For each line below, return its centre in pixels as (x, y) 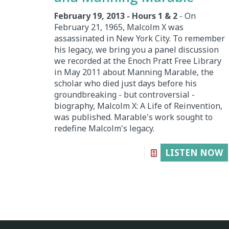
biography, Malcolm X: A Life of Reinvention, (138, 106)
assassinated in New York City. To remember (139, 38)
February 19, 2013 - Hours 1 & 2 (116, 16)
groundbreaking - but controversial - (124, 94)
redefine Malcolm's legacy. (104, 128)
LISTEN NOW (194, 152)
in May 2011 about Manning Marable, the (134, 72)
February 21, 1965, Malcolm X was (119, 27)
